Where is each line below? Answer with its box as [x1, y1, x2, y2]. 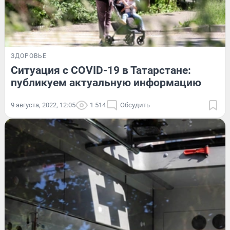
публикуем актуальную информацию [11, 76, 201, 89]
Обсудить [120, 101, 150, 109]
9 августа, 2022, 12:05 [11, 101, 75, 109]
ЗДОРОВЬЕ [11, 52, 47, 60]
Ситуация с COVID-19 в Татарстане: [11, 64, 191, 76]
